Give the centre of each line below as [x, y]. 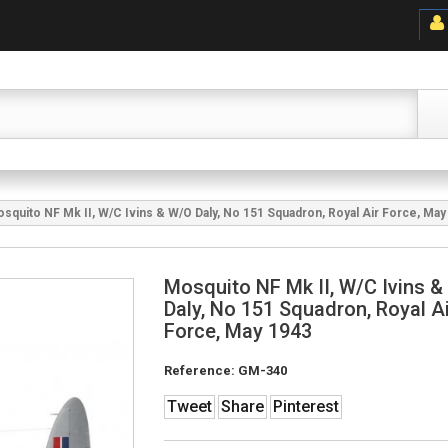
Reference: [199, 370]
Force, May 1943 [237, 331]
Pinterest [305, 406]
